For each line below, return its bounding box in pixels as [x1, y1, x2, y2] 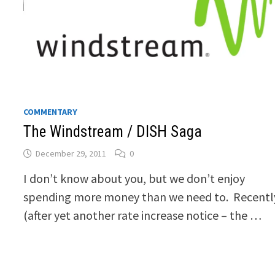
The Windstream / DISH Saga [23, 123, 203, 141]
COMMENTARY [23, 106, 78, 118]
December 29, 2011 [36, 148, 107, 160]
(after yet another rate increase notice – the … [23, 207, 262, 223]
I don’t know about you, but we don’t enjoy [23, 171, 246, 187]
